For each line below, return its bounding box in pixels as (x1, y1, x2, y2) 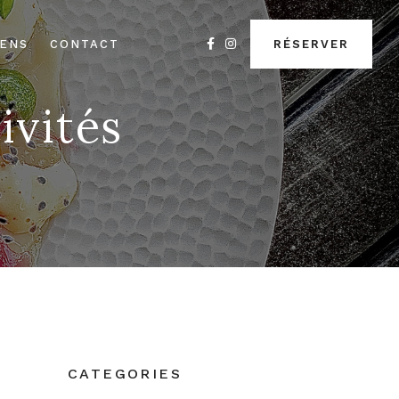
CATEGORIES (68, 365, 182, 382)
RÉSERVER (273, 37, 350, 51)
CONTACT (50, 37, 119, 51)
